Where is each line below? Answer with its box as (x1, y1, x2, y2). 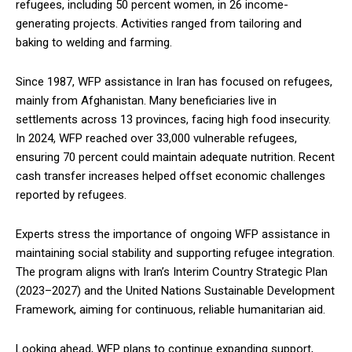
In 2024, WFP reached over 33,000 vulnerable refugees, (16, 131, 297, 146)
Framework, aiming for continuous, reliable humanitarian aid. (16, 302, 325, 317)
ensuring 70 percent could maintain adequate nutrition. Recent (16, 150, 335, 165)
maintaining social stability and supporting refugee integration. (16, 246, 335, 261)
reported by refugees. (16, 188, 126, 203)
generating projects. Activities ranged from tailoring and (16, 16, 302, 31)
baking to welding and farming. (16, 35, 172, 50)
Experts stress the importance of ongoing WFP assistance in (16, 227, 330, 242)
